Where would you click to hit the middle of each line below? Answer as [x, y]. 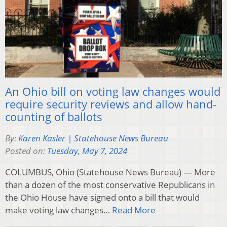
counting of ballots [54, 117]
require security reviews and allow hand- [111, 104]
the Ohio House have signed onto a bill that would [102, 198]
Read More [134, 210]
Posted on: [26, 151]
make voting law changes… [59, 210]
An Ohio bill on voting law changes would [113, 91]
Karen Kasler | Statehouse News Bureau [93, 138]
